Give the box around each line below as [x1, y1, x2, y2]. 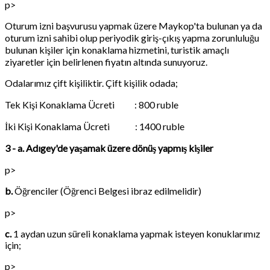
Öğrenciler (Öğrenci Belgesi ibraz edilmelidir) [13, 184, 201, 196]
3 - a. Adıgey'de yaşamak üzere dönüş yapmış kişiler [5, 142, 213, 154]
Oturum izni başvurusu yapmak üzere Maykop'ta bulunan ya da [5, 19, 262, 31]
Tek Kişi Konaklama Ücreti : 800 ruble [5, 98, 178, 110]
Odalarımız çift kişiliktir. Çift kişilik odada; [5, 77, 178, 89]
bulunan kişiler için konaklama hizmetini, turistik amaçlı [5, 43, 229, 55]
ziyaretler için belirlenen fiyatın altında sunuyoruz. [5, 55, 207, 67]
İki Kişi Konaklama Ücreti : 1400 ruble [5, 120, 184, 132]
